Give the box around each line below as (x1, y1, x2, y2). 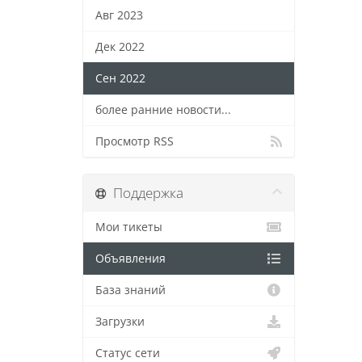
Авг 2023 (95, 8, 143, 23)
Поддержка (107, 183, 183, 202)
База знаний (95, 283, 166, 297)
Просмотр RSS (95, 134, 174, 149)
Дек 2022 (95, 40, 145, 54)
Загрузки (95, 314, 145, 329)
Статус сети (95, 346, 160, 360)
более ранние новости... (95, 103, 231, 117)
